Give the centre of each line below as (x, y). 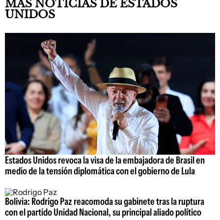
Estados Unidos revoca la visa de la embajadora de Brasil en (105, 160)
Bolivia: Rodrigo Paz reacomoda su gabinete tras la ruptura (105, 202)
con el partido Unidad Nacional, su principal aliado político (103, 212)
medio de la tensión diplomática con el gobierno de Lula (100, 171)
